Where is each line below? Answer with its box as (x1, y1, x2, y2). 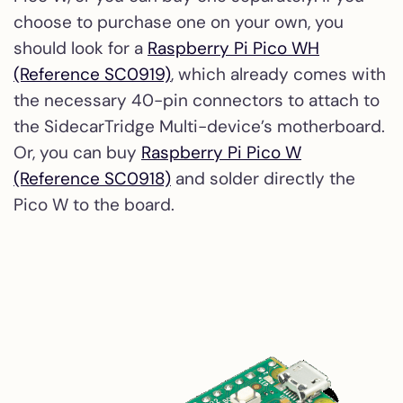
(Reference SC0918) (13, 166, 171, 190)
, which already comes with (171, 62, 386, 85)
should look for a (13, 36, 148, 59)
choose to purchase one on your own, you (13, 10, 344, 33)
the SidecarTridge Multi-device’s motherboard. (13, 114, 385, 138)
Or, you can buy (13, 140, 141, 164)
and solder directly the (171, 166, 355, 190)
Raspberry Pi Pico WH (148, 36, 319, 59)
